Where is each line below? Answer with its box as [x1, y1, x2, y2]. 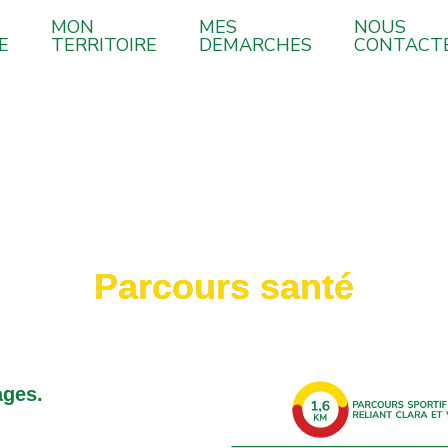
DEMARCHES [198, 33, 312, 57]
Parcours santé [94, 266, 354, 307]
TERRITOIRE [50, 33, 157, 57]
